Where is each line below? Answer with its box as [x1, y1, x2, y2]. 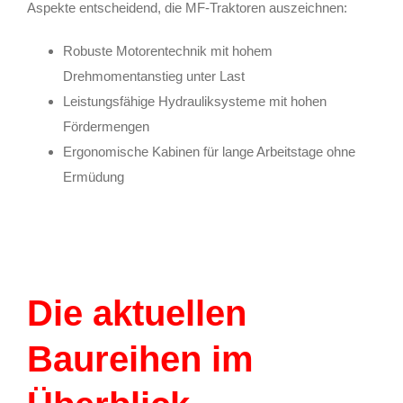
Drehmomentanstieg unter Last [63, 67, 245, 84]
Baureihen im [27, 338, 254, 379]
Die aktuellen [27, 292, 246, 333]
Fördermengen [63, 118, 149, 134]
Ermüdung [63, 168, 124, 184]
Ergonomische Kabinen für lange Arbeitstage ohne [63, 143, 355, 159]
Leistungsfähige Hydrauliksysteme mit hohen [63, 93, 327, 109]
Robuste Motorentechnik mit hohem [63, 42, 273, 58]
